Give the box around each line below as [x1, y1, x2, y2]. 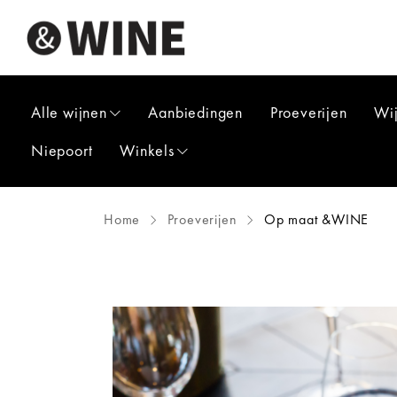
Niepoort [31, 140, 93, 160]
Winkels [120, 140, 175, 160]
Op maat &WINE [260, 210, 370, 229]
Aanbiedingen [148, 102, 244, 122]
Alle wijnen [31, 102, 107, 122]
